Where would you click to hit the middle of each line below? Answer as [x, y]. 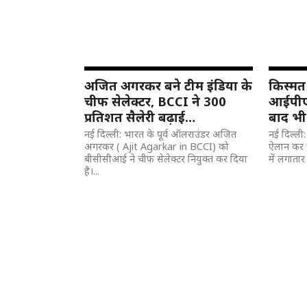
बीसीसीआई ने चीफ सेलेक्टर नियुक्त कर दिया [166, 159]
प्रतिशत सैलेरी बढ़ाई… [140, 117]
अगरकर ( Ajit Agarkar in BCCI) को [157, 146]
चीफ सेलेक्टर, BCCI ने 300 [156, 101]
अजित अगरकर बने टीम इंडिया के [169, 85]
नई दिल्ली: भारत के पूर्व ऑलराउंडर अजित [161, 134]
